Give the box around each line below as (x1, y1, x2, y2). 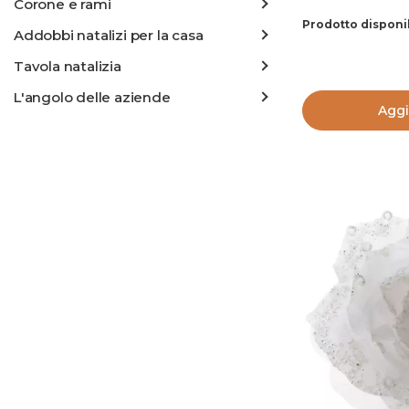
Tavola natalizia (14, 58, 121, 75)
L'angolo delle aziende (14, 89, 171, 106)
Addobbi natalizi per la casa (14, 26, 204, 44)
